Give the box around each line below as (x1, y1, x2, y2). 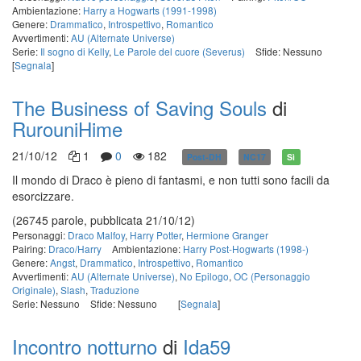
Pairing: (12, 242, 48, 255)
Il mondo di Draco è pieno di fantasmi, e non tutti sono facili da (12, 172, 330, 188)
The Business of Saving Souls (12, 93, 267, 122)
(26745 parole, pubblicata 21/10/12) (12, 212, 195, 228)
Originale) (12, 283, 56, 297)
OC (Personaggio (234, 269, 310, 283)
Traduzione (90, 283, 139, 297)
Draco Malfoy (68, 228, 125, 242)
